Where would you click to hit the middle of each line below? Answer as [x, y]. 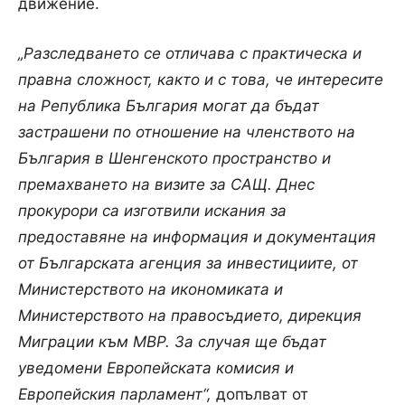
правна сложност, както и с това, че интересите [201, 79]
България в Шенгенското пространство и [174, 158]
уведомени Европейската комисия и [156, 367]
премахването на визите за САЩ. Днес [166, 184]
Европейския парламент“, [115, 394]
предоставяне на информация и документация [197, 236]
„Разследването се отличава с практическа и [190, 53]
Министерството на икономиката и [151, 289]
